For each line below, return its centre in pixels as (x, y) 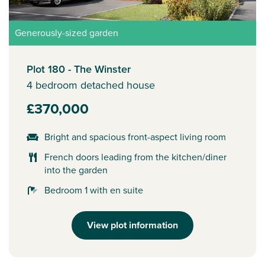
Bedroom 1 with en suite (94, 190)
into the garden (76, 170)
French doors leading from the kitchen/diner (135, 157)
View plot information (132, 225)
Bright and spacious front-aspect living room (135, 137)
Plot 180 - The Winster (79, 69)
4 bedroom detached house (91, 85)
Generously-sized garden (67, 33)
